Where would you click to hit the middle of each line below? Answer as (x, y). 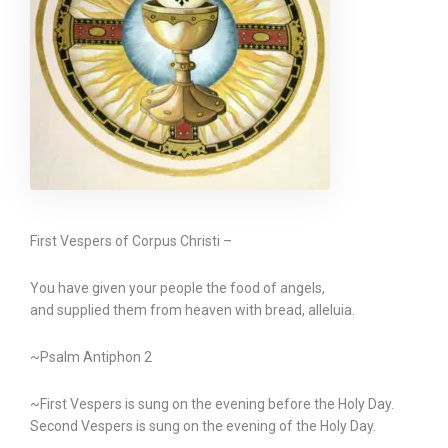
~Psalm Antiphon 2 (91, 357)
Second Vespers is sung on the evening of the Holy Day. (203, 426)
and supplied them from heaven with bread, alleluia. (192, 310)
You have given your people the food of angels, (177, 288)
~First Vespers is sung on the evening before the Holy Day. (212, 404)
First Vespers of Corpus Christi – (131, 241)
